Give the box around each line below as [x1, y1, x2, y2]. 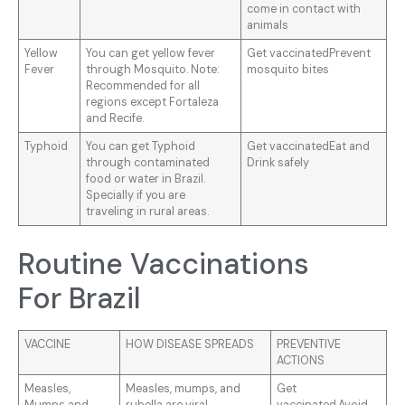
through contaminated [86, 155, 211, 171]
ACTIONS [277, 353, 325, 369]
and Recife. [86, 111, 145, 127]
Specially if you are [86, 188, 186, 203]
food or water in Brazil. [86, 172, 206, 187]
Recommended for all [86, 79, 201, 94]
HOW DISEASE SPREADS [126, 337, 255, 353]
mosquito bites [247, 62, 330, 78]
